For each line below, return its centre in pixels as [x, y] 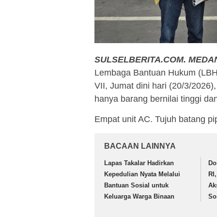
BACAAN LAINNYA [140, 146]
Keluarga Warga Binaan [139, 197]
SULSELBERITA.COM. [140, 60]
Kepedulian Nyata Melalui [142, 174]
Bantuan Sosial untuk [136, 186]
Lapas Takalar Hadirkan [139, 163]
